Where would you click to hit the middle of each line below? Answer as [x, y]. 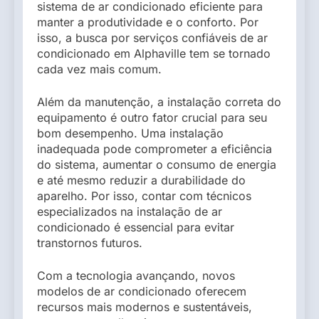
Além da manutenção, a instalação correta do [159, 101]
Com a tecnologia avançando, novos [136, 275]
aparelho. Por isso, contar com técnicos [144, 195]
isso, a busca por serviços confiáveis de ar [152, 37]
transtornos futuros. [90, 242]
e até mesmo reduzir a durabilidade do [141, 180]
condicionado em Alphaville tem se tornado [154, 53]
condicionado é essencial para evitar [136, 227]
